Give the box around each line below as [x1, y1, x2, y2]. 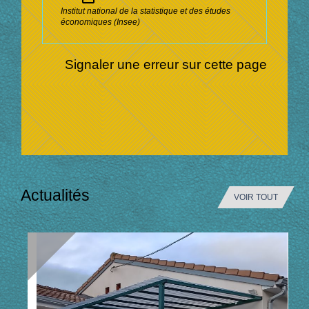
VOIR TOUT [234, 192, 278, 203]
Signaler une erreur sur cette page [64, 56, 267, 72]
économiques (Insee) [61, 17, 141, 27]
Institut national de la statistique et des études [61, 6, 231, 16]
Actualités [21, 186, 90, 205]
